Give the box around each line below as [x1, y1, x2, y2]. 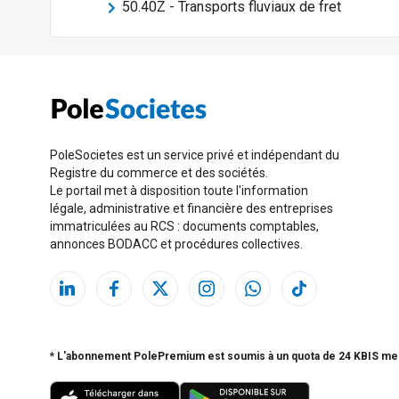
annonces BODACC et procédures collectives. [50, 237, 303, 252]
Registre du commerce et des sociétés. [50, 166, 268, 181]
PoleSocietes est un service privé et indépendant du [50, 148, 339, 163]
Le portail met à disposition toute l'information [50, 183, 308, 199]
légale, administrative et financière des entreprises [50, 201, 333, 216]
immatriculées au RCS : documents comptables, [50, 219, 319, 234]
